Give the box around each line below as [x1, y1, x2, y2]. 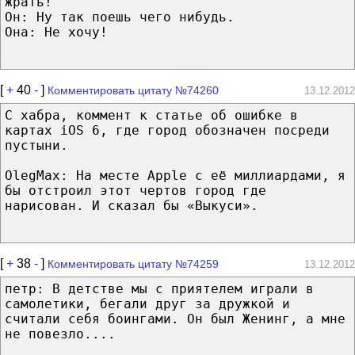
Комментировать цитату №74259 [48, 257, 219, 270]
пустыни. [5, 137, 68, 153]
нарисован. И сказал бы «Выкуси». [5, 197, 258, 213]
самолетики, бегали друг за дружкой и [5, 296, 290, 311]
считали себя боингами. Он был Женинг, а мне [5, 311, 345, 326]
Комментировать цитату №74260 [48, 83, 219, 97]
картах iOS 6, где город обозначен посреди [5, 122, 330, 138]
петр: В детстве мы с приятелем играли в [5, 281, 314, 296]
